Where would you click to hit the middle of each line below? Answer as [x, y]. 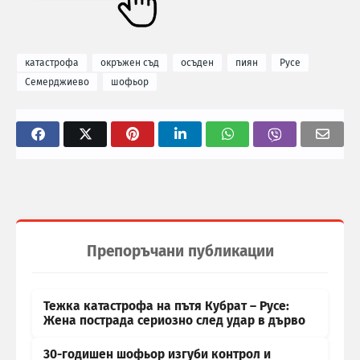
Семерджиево [57, 82]
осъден [197, 63]
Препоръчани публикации [180, 252]
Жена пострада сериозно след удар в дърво [174, 321]
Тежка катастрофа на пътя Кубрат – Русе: [166, 307]
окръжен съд [130, 63]
